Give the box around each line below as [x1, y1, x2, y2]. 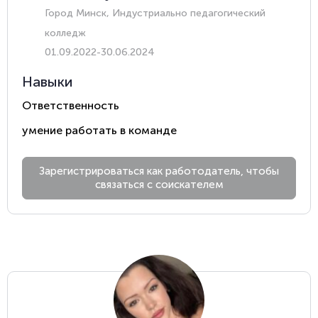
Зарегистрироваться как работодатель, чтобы [39, 164, 279, 177]
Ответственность [22, 98, 119, 112]
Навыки [22, 72, 72, 90]
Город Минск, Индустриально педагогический [45, 6, 265, 19]
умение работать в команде [22, 123, 177, 137]
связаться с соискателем [94, 177, 224, 191]
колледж [45, 26, 86, 39]
